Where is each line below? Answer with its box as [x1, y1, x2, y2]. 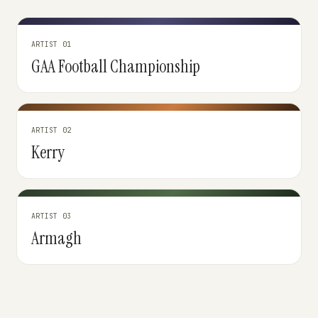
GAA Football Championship [31, 55, 200, 77]
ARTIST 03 [31, 212, 72, 221]
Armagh [31, 227, 82, 249]
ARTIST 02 [31, 126, 72, 135]
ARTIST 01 [31, 40, 72, 49]
